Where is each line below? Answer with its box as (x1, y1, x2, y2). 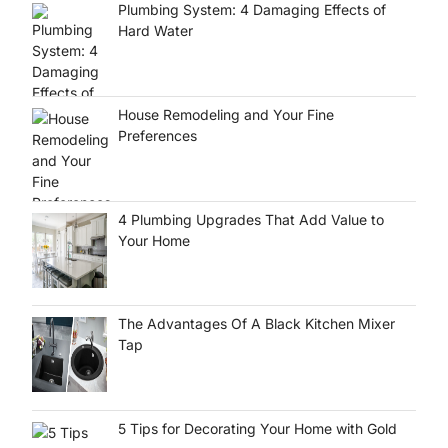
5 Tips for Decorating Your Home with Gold (117, 419, 397, 437)
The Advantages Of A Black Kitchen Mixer (117, 315, 395, 333)
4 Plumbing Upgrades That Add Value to (117, 210, 384, 228)
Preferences (117, 126, 197, 144)
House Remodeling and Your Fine (117, 105, 334, 123)
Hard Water (117, 22, 193, 40)
